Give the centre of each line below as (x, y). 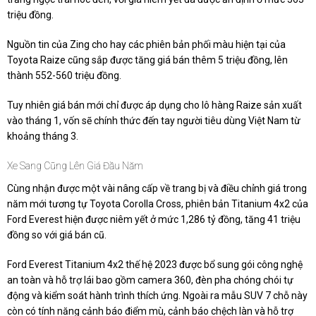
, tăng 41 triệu (271, 220)
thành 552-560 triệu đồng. (64, 76)
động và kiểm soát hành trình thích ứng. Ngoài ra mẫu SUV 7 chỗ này (157, 296)
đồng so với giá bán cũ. (57, 235)
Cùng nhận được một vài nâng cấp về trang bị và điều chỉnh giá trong (157, 189)
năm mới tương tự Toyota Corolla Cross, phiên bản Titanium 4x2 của (158, 204)
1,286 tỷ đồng (211, 220)
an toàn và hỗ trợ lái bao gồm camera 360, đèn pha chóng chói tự (150, 280)
